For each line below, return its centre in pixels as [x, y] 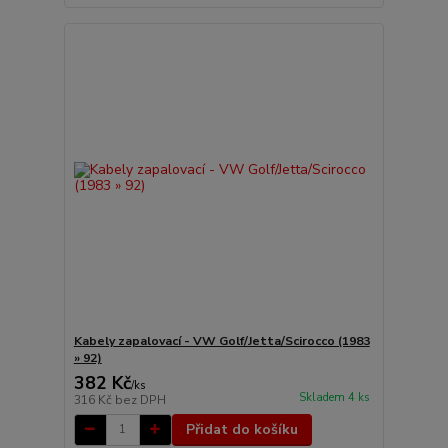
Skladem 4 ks [334, 397]
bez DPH [140, 399]
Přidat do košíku [241, 429]
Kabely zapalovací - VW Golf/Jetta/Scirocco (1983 [221, 340]
